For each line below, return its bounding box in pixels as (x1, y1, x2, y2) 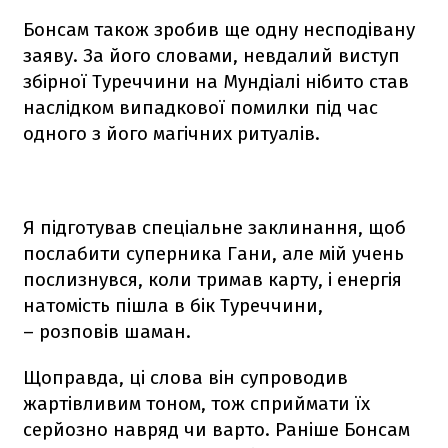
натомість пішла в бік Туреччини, (23, 293, 323, 317)
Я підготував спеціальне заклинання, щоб (23, 215, 406, 239)
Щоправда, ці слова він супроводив (23, 365, 348, 389)
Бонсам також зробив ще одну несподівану (23, 17, 415, 41)
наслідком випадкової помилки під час (23, 95, 378, 119)
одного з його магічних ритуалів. (23, 121, 320, 145)
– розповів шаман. (23, 319, 191, 343)
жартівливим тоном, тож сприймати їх (23, 391, 370, 415)
